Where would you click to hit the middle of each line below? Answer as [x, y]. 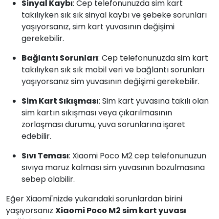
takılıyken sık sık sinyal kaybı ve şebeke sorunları [114, 15]
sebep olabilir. [48, 179]
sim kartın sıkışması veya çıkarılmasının [97, 113]
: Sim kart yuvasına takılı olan [154, 101]
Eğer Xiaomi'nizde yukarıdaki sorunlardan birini [94, 199]
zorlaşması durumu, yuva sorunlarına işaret [103, 124]
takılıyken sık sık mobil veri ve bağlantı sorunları [113, 70]
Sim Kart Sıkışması [60, 101]
